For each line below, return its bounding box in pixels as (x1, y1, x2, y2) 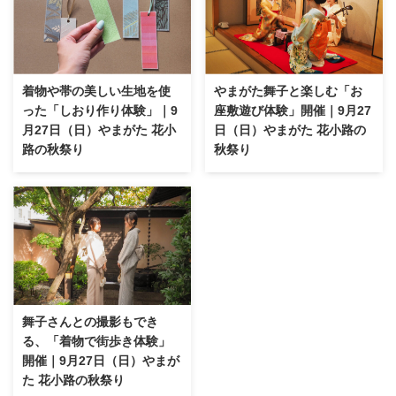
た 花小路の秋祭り (22, 373, 125, 388)
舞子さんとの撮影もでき (22, 315, 158, 330)
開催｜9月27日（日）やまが (22, 354, 179, 369)
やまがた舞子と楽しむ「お (214, 83, 362, 98)
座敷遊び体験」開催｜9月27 (214, 103, 371, 118)
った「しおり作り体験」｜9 (22, 103, 178, 118)
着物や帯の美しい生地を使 (22, 83, 171, 98)
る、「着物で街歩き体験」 (22, 334, 171, 349)
